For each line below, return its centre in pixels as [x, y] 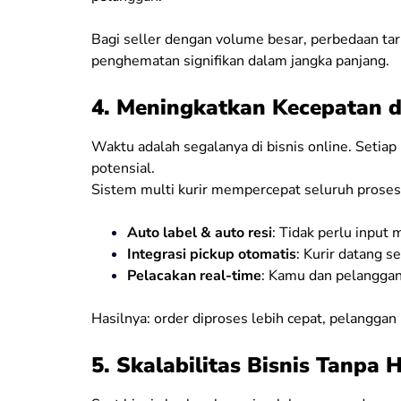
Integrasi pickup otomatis [212, 254]
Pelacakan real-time [194, 275]
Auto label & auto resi [200, 232]
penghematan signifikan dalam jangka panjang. [240, 60]
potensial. [123, 168]
